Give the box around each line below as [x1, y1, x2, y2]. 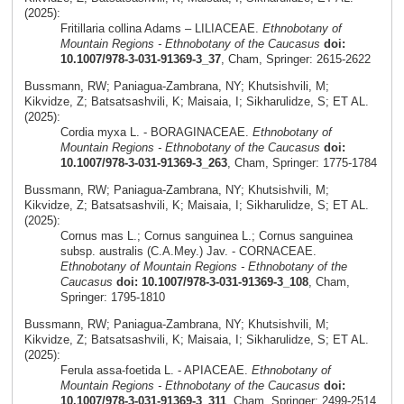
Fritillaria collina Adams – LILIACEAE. [60, 22, 262, 36]
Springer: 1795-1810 [60, 289, 165, 304]
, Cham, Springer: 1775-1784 [226, 156, 377, 170]
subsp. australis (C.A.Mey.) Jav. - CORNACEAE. [60, 243, 317, 258]
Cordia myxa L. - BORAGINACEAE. [60, 125, 252, 140]
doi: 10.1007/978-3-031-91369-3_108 [115, 274, 308, 289]
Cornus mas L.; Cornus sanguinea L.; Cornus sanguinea [60, 228, 353, 243]
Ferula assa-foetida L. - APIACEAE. [60, 363, 252, 377]
